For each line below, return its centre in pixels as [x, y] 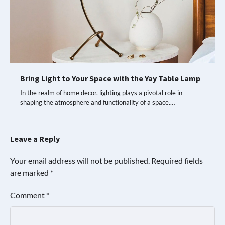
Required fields [177, 161]
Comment [28, 195]
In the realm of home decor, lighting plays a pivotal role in [101, 93]
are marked [30, 173]
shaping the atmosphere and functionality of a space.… [97, 103]
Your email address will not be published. [80, 161]
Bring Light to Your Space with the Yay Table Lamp [110, 79]
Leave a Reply [35, 139]
